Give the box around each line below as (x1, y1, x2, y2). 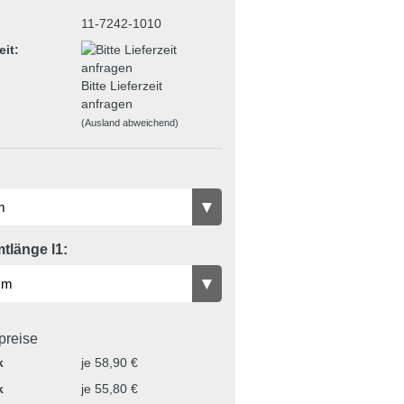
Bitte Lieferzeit (80, 78, 162, 93)
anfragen (80, 96, 133, 111)
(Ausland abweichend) (80, 116, 179, 128)
